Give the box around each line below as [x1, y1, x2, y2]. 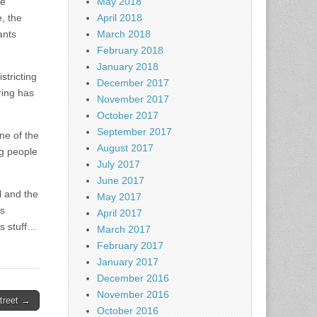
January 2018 [97, 61, 158, 73]
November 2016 [97, 289, 169, 301]
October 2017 [97, 110, 158, 122]
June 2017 [97, 175, 144, 187]
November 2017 [97, 93, 169, 105]
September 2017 [97, 126, 172, 138]
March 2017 [97, 224, 151, 236]
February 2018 [97, 45, 163, 57]
